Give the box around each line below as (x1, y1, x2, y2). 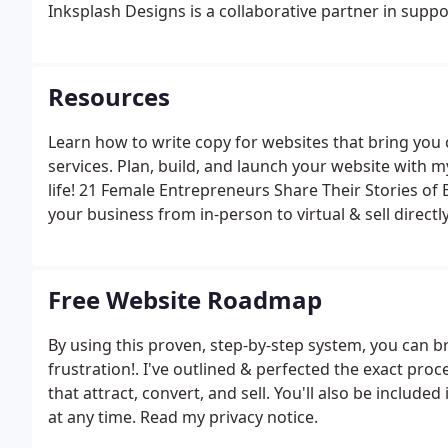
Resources (48, 80, 170, 113)
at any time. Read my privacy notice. (48, 406, 318, 428)
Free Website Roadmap (48, 283, 322, 316)
